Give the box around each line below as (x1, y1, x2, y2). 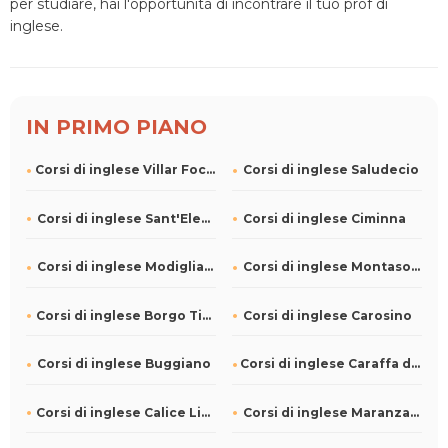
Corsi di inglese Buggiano (37, 356, 212, 372)
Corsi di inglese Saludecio (243, 162, 420, 178)
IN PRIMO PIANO (26, 115, 207, 139)
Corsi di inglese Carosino (243, 307, 413, 323)
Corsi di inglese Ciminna (243, 210, 407, 226)
